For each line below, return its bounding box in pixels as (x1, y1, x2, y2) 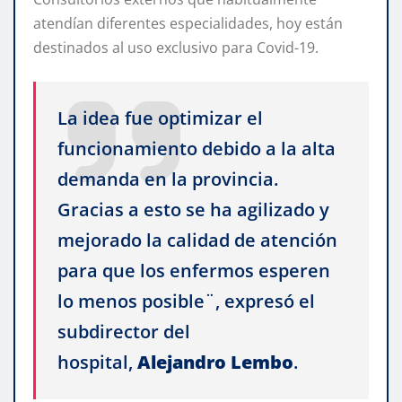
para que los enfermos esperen (57, 258, 330, 284)
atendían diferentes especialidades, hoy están (33, 13, 343, 34)
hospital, (57, 350, 137, 375)
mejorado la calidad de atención (57, 228, 337, 253)
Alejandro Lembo (137, 350, 293, 375)
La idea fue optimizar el (57, 106, 263, 131)
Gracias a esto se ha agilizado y (57, 197, 329, 223)
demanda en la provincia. (57, 167, 278, 192)
